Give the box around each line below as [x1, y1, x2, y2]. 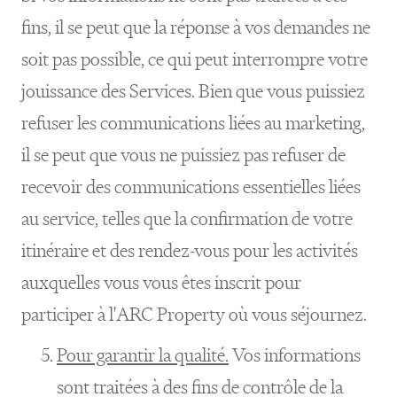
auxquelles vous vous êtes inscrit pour [21, 270, 301, 294]
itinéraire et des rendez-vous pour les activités [21, 238, 358, 262]
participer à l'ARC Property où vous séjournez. [21, 302, 367, 326]
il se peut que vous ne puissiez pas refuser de [21, 143, 346, 167]
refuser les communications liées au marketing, [21, 111, 365, 135]
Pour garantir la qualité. [57, 343, 229, 367]
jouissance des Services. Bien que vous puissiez [21, 79, 365, 103]
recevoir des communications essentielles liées [21, 175, 361, 198]
